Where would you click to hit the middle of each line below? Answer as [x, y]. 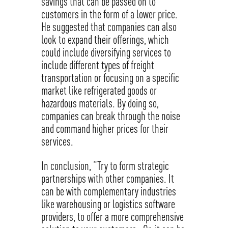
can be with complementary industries [108, 191]
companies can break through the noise [110, 116]
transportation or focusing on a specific [110, 78]
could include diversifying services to [106, 52]
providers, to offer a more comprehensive [112, 217]
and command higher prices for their [105, 129]
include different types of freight [97, 65]
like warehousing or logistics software [108, 204]
